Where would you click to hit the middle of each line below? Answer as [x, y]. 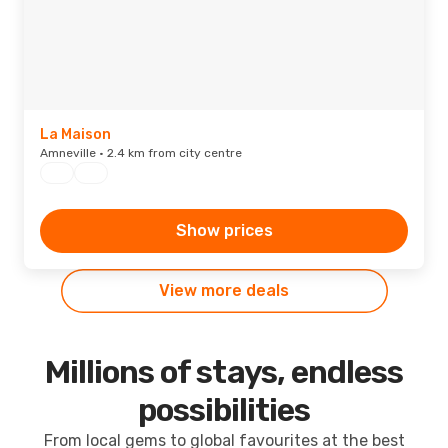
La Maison [75, 134]
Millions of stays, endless [224, 372]
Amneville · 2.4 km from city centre [141, 153]
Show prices [224, 230]
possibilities [224, 410]
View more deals [224, 290]
